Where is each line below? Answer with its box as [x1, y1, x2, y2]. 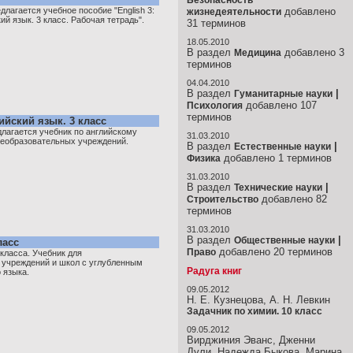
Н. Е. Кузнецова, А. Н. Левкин [187, 294, 330, 306]
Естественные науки [234, 141, 331, 152]
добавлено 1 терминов [221, 152, 332, 164]
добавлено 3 [281, 46, 344, 58]
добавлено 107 [243, 99, 317, 111]
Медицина [234, 47, 281, 58]
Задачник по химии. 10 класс [187, 306, 322, 317]
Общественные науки [234, 235, 335, 246]
